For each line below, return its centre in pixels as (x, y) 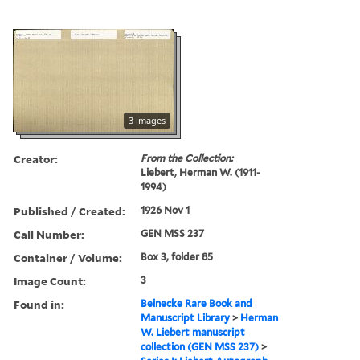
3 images (147, 120)
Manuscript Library (186, 317)
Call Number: (49, 234)
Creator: (36, 158)
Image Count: (50, 280)
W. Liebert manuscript (193, 332)
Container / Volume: (68, 257)
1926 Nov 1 (166, 210)
